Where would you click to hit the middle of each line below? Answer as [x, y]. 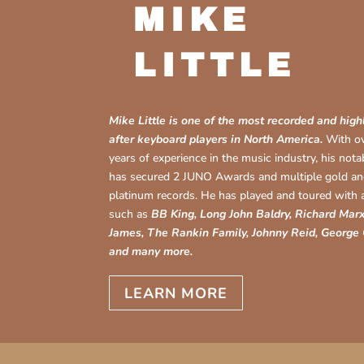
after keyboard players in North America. [216, 140]
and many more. [151, 252]
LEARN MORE [176, 293]
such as [130, 214]
